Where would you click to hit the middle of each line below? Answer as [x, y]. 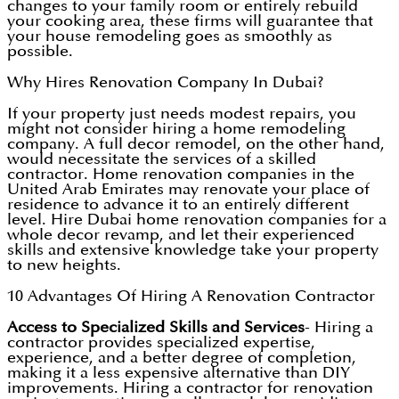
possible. [40, 52]
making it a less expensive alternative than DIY [179, 373]
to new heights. [64, 265]
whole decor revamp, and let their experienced [181, 235]
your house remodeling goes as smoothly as [170, 37]
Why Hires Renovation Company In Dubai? [166, 83]
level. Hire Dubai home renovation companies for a [197, 220]
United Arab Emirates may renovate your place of [188, 190]
